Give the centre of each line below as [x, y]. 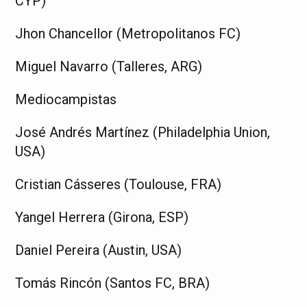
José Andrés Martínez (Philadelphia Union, [143, 132]
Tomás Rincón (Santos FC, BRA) [113, 283]
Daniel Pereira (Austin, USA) [99, 250]
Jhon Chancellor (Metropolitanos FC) [128, 33]
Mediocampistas [66, 99]
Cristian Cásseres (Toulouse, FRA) [119, 184]
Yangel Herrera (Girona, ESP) [102, 217]
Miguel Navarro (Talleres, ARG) [109, 66]
